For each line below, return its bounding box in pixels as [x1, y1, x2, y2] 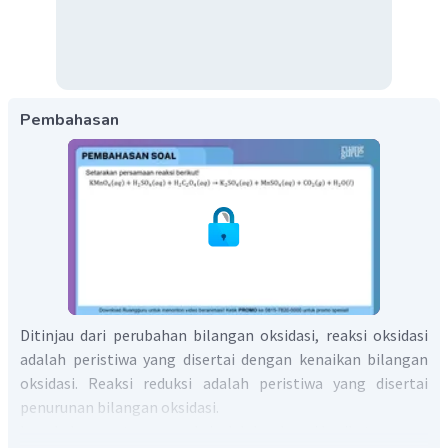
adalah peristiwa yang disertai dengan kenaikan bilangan [20, 349, 428, 370]
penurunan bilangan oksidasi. [20, 397, 219, 418]
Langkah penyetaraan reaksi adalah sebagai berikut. [20, 421, 374, 442]
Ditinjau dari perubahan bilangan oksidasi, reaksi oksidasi [20, 325, 428, 346]
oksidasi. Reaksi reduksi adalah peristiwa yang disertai [20, 373, 428, 394]
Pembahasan [20, 109, 119, 132]
